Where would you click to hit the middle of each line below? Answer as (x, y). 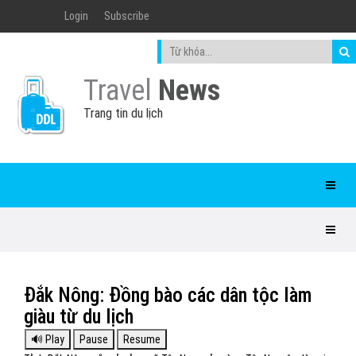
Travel (121, 91)
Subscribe (127, 16)
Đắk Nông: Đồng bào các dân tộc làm (168, 295)
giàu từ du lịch (79, 317)
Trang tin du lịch (123, 113)
